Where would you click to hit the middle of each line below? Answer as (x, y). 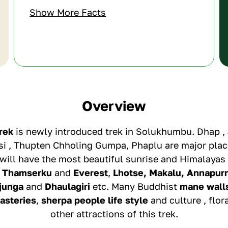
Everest (90, 173)
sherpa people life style (95, 200)
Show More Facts (68, 12)
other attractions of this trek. (114, 214)
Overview (114, 106)
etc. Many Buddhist (136, 186)
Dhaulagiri (68, 186)
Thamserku (27, 173)
